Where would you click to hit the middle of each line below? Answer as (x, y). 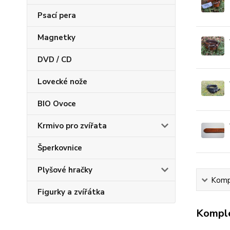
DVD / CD (55, 60)
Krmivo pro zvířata (72, 126)
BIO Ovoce (57, 104)
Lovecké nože (62, 82)
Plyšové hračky (65, 170)
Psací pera (57, 15)
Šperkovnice (60, 148)
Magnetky (56, 37)
